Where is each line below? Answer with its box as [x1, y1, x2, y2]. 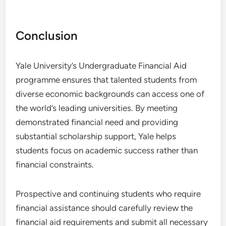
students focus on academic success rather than [16, 145, 198, 155]
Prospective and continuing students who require [16, 188, 201, 199]
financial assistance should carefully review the [16, 202, 193, 213]
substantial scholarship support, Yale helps [16, 131, 177, 141]
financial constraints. [16, 159, 94, 169]
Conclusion [16, 28, 78, 43]
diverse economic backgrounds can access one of [16, 88, 205, 99]
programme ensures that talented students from [16, 74, 197, 85]
